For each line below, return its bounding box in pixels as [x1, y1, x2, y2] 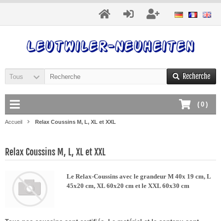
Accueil [5, 119, 22, 125]
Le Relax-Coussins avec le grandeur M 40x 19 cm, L [67, 173, 211, 180]
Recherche [183, 72, 210, 80]
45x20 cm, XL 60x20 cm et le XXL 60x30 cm [67, 182, 189, 189]
